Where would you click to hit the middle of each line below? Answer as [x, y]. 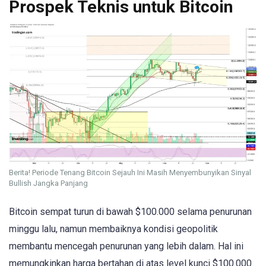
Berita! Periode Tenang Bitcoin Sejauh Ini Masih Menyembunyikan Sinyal [130, 173]
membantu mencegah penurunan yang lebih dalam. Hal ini [126, 246]
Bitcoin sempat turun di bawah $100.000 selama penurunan [130, 211]
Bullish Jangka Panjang [48, 183]
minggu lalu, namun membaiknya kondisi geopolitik [113, 229]
